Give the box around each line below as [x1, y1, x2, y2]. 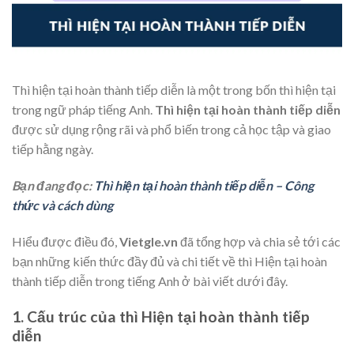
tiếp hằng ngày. [12, 141, 93, 157]
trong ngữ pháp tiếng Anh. [12, 102, 155, 118]
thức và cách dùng [12, 198, 113, 213]
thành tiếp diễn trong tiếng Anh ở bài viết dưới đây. [12, 273, 288, 288]
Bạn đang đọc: [12, 178, 94, 194]
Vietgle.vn [119, 233, 178, 249]
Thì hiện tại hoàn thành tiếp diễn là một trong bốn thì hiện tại [12, 82, 336, 98]
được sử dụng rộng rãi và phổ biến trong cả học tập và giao [12, 122, 331, 137]
